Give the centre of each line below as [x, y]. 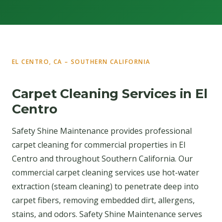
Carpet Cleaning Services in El [110, 94]
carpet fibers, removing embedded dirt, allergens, [103, 200]
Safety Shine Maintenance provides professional [102, 131]
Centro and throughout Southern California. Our [102, 158]
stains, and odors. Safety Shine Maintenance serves [107, 214]
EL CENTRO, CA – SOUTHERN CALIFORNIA [81, 62]
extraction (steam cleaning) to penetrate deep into [105, 186]
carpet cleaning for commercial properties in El [99, 144]
